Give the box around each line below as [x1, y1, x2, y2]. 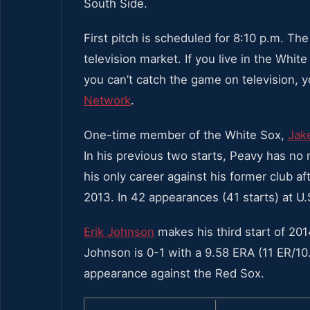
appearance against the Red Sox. [84, 266, 264, 280]
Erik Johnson [84, 224, 154, 239]
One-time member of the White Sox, [84, 127, 288, 142]
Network [84, 93, 131, 107]
